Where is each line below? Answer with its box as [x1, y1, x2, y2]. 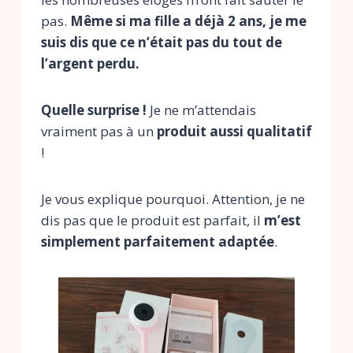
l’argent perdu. [41, 54, 139, 73]
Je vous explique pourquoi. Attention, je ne [41, 190, 305, 209]
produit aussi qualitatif [157, 122, 312, 141]
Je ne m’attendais [147, 101, 256, 120]
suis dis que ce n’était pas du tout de [41, 33, 282, 52]
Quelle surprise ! [41, 101, 147, 120]
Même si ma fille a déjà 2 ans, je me [70, 12, 307, 31]
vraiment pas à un [41, 122, 157, 141]
